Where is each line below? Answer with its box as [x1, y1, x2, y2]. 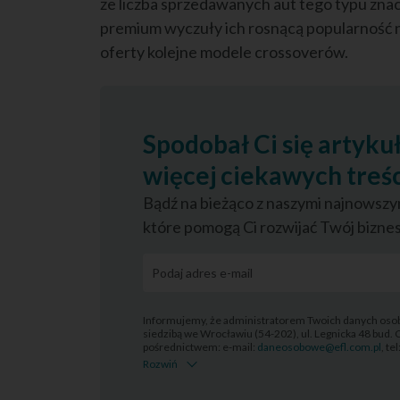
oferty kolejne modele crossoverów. [100, 42, 348, 62]
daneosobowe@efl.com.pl [257, 340, 381, 354]
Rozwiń [143, 357, 178, 371]
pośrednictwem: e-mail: [143, 340, 257, 354]
